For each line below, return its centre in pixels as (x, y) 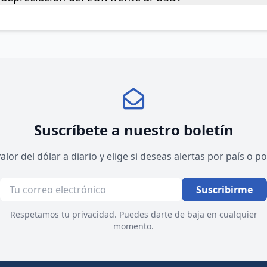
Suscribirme (224, 190)
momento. (133, 226)
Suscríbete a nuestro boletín (133, 130)
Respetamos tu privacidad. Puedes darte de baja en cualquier (133, 214)
